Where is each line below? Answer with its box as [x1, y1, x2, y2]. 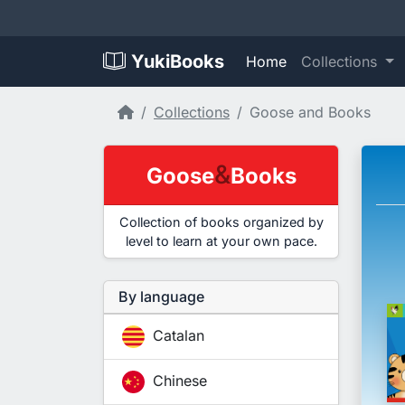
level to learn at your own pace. [125, 233, 317, 250]
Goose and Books [250, 103, 371, 122]
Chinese [148, 372, 207, 391]
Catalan [148, 326, 204, 345]
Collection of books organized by [118, 214, 324, 231]
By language [118, 287, 204, 306]
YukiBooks [131, 51, 224, 73]
